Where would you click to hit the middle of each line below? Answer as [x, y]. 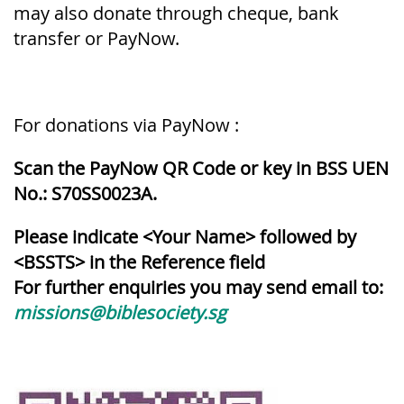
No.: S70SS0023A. [87, 193]
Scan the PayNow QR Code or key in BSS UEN [201, 168]
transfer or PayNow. [96, 38]
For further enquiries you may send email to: [198, 287]
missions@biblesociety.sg [120, 312]
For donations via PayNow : [126, 124]
